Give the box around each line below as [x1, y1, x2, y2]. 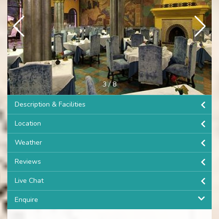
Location [15, 118, 41, 128]
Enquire [15, 195, 38, 204]
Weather [15, 137, 42, 147]
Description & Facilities [15, 99, 86, 109]
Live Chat [15, 175, 44, 185]
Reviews [15, 156, 41, 166]
